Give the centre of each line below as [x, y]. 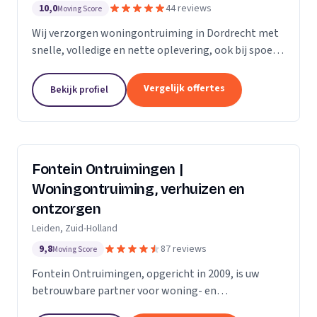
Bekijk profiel [79, 90]
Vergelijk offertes [184, 88]
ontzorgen [67, 209]
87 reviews [184, 249]
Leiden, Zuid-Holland [75, 229]
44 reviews [189, 8]
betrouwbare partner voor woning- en [124, 291]
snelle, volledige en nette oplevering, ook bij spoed [155, 50]
